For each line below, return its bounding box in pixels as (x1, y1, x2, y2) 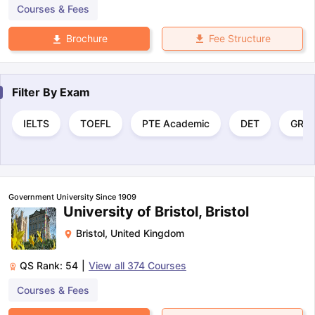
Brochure (65, 32, 108, 45)
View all (89, 259, 127, 271)
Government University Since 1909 (8, 191, 136, 202)
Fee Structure (208, 32, 271, 45)
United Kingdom (110, 226, 184, 239)
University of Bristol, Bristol (63, 202, 249, 220)
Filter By (12, 84, 60, 99)
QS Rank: (20, 259, 65, 271)
